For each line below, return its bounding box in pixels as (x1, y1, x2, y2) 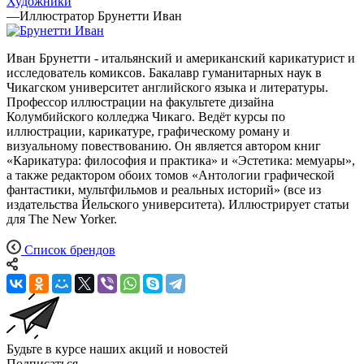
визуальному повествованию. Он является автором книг (6, 139, 321, 154)
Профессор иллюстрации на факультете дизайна (6, 95, 274, 110)
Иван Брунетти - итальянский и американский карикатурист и (6, 51, 355, 66)
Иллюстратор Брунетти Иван (19, 9, 182, 24)
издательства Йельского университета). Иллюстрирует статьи (6, 197, 349, 212)
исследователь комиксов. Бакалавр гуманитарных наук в (6, 66, 322, 80)
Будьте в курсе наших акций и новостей (6, 342, 228, 357)
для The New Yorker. (6, 212, 117, 227)
